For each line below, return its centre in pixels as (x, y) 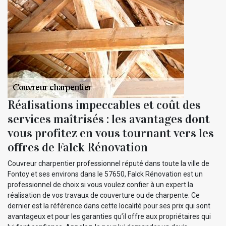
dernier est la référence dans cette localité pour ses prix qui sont (109, 206)
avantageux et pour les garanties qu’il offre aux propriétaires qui (109, 217)
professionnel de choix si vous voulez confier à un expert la (100, 185)
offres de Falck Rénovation (78, 148)
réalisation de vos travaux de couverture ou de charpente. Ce (104, 195)
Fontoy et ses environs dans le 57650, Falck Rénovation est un (105, 174)
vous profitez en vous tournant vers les (111, 133)
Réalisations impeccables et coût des (104, 105)
